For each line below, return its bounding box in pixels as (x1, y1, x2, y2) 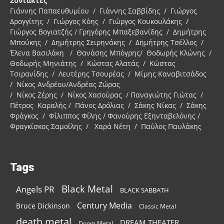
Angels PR (16, 183, 54, 195)
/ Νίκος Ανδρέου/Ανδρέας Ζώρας (10, 79, 120, 89)
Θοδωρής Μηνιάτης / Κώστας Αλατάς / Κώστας (10, 58, 175, 68)
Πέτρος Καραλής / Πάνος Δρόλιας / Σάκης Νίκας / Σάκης (10, 100, 206, 110)
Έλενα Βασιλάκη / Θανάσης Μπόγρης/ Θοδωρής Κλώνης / (10, 47, 213, 57)
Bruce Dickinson (16, 200, 70, 210)
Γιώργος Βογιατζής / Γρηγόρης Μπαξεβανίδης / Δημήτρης (10, 26, 206, 36)
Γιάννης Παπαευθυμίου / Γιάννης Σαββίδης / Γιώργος (10, 5, 197, 15)
